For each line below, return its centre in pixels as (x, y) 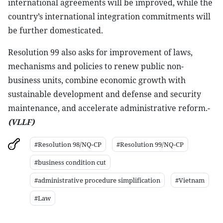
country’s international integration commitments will (109, 16)
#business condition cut (70, 162)
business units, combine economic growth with (97, 80)
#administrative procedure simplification (97, 180)
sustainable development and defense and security (105, 94)
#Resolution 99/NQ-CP (150, 144)
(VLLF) (21, 122)
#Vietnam (190, 180)
